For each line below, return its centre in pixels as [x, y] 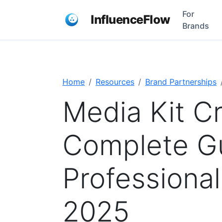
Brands [195, 26]
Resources [115, 82]
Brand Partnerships [181, 82]
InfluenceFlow [131, 20]
